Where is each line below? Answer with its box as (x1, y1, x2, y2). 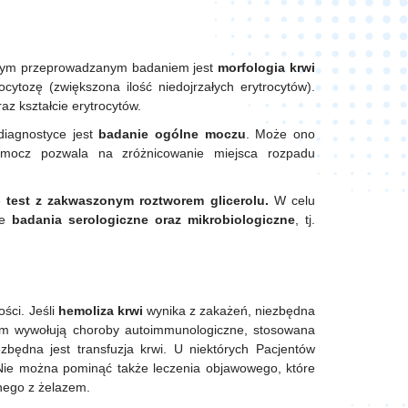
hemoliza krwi (57, 303, 143, 319)
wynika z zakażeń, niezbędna (142, 303, 316, 319)
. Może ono (245, 127, 316, 142)
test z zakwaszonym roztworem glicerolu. (5, 193, 269, 209)
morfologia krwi (218, 60, 316, 76)
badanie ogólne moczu (98, 127, 246, 142)
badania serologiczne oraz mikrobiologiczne (12, 212, 296, 228)
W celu (268, 193, 316, 209)
